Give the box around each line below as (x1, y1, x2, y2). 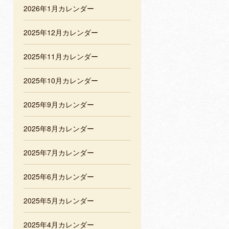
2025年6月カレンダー (24, 171, 94, 182)
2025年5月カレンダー (24, 195, 94, 206)
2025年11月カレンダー (24, 51, 98, 62)
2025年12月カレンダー (24, 27, 98, 38)
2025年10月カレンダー (24, 75, 98, 86)
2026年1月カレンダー (24, 3, 94, 14)
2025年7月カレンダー (24, 147, 94, 158)
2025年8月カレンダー (24, 123, 94, 134)
